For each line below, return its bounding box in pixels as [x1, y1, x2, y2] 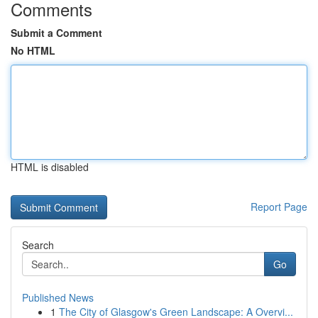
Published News [22, 290, 94, 305]
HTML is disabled [11, 160, 89, 174]
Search [22, 238, 54, 252]
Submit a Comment [11, 26, 102, 40]
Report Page [251, 199, 307, 214]
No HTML [11, 43, 55, 57]
